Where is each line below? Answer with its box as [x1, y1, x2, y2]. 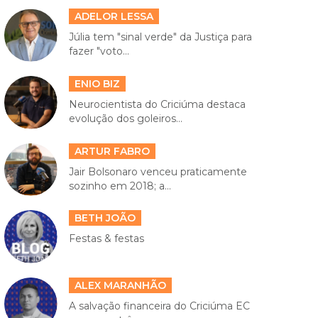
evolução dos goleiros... [68, 112, 182, 126]
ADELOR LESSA [74, 10, 153, 23]
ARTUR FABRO [74, 144, 150, 158]
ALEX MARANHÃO [74, 278, 166, 292]
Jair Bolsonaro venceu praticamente [68, 165, 247, 178]
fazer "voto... [68, 45, 129, 58]
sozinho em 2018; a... [68, 179, 171, 192]
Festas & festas [68, 232, 144, 246]
